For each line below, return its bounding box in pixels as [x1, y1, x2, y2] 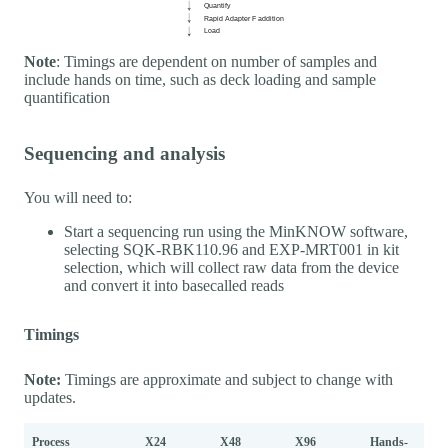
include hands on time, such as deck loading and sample [24, 71, 376, 89]
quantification [24, 89, 110, 107]
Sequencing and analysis [24, 143, 225, 165]
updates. [24, 389, 76, 407]
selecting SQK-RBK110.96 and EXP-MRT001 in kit [64, 241, 399, 259]
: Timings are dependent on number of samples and [56, 53, 377, 71]
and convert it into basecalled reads [64, 277, 284, 295]
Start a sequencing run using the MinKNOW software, [64, 223, 408, 241]
